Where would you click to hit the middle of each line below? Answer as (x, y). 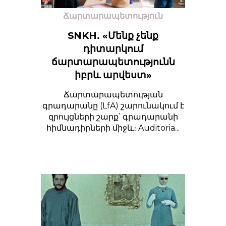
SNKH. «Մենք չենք (113, 36)
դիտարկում (113, 49)
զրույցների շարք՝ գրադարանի (113, 117)
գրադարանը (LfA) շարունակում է (113, 106)
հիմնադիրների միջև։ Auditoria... (113, 128)
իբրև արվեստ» (113, 75)
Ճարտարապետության (113, 95)
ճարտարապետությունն (113, 62)
